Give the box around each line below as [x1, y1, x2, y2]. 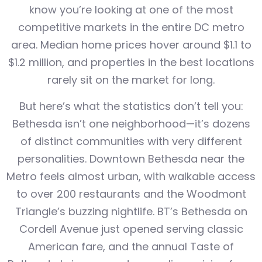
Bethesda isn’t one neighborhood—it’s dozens [12, 116, 250, 131]
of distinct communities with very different [20, 133, 242, 149]
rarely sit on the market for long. [47, 73, 215, 88]
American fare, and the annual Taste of [28, 239, 234, 254]
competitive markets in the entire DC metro [18, 20, 244, 35]
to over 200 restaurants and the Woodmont [16, 186, 246, 201]
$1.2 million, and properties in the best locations [8, 55, 254, 70]
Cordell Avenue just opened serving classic [19, 221, 243, 236]
